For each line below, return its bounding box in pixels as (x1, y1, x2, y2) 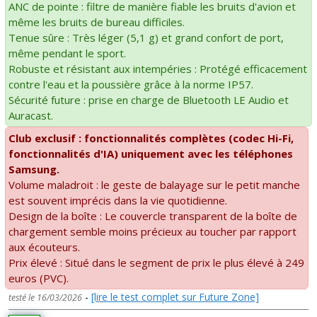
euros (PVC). (8, 270, 69, 285)
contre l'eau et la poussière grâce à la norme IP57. (8, 76, 253, 91)
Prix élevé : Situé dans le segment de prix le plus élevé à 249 (8, 255, 304, 270)
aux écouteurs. (8, 239, 80, 254)
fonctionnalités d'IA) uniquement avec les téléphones (8, 146, 293, 161)
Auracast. (8, 108, 53, 122)
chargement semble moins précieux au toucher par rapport (8, 224, 296, 238)
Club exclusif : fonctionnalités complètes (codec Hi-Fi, (8, 130, 294, 145)
